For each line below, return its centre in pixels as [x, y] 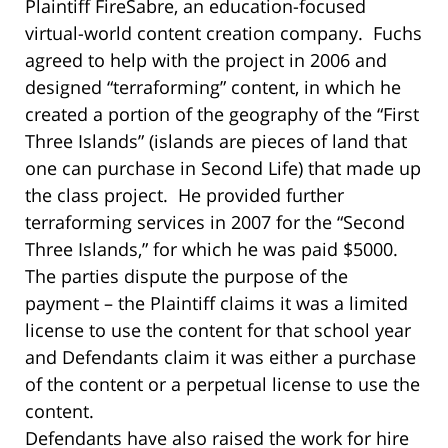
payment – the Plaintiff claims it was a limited [216, 302]
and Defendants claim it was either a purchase [220, 356]
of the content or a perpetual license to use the [222, 383]
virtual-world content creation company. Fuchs [223, 32]
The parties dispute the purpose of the [186, 275]
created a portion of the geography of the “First [222, 113]
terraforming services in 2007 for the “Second [215, 221]
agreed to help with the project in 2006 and [206, 59]
